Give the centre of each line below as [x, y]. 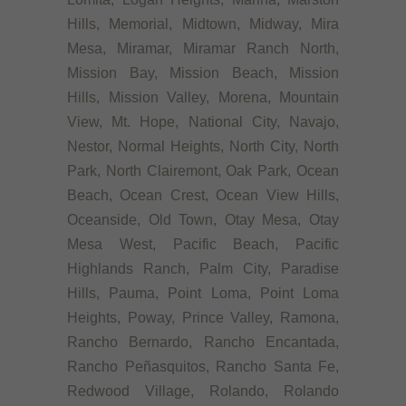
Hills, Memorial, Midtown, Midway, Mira [203, 24]
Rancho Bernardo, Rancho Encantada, [203, 343]
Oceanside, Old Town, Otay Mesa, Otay [203, 220]
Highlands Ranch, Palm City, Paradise [203, 269]
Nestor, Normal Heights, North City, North [203, 147]
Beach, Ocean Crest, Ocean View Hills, [203, 196]
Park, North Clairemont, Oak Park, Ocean [203, 171]
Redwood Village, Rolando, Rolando [203, 391]
